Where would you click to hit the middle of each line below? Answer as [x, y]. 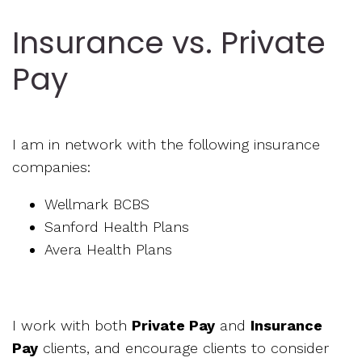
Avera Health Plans [108, 250]
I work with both [72, 326]
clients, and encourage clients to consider [183, 348]
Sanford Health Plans [117, 227]
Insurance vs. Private [169, 43]
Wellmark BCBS [97, 204]
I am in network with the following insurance [166, 145]
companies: [51, 167]
